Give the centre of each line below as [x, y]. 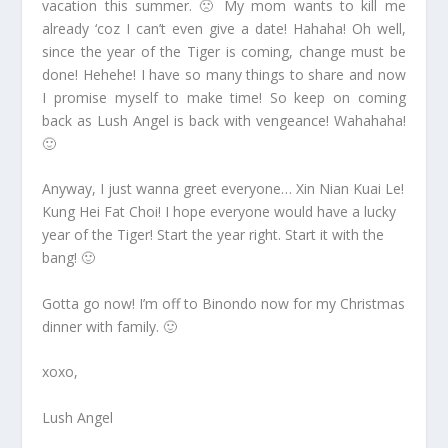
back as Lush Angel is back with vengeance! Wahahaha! [224, 120]
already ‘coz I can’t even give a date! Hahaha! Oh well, [224, 28]
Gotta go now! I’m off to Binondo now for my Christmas [224, 303]
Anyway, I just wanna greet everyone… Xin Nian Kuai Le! [223, 189]
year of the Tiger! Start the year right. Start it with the [213, 235]
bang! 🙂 [69, 258]
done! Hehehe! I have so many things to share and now [224, 74]
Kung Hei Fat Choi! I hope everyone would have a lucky [219, 212]
